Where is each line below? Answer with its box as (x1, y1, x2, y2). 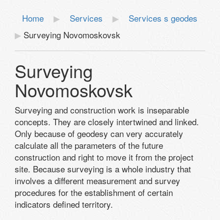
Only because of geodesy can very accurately (15, 127, 183, 139)
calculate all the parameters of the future (15, 139, 163, 151)
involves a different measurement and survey (15, 174, 180, 187)
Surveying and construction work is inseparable (15, 104, 189, 116)
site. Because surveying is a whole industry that (15, 163, 191, 175)
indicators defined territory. (15, 198, 113, 210)
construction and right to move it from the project (15, 151, 193, 163)
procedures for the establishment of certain (15, 186, 173, 198)
